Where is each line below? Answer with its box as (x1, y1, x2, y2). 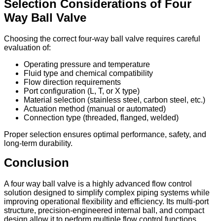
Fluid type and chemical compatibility (24, 69, 153, 78)
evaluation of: (4, 43, 51, 52)
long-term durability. (4, 139, 73, 148)
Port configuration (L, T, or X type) (24, 87, 140, 96)
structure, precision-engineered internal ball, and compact (4, 206, 204, 215)
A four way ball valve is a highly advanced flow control (4, 180, 192, 188)
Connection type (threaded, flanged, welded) (24, 113, 179, 122)
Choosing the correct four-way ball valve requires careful (4, 35, 200, 43)
